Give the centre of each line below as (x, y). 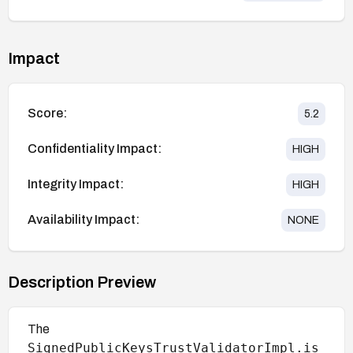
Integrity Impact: (76, 184)
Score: (47, 113)
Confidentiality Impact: (95, 149)
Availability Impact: (84, 220)
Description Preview (82, 282)
